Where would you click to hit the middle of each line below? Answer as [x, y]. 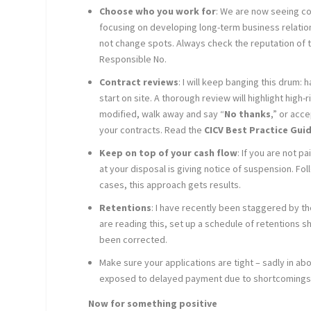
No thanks [248, 114]
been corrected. [134, 239]
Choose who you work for [158, 11]
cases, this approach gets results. [170, 184]
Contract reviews [139, 82]
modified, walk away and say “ [162, 114]
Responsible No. [133, 59]
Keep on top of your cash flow [169, 152]
